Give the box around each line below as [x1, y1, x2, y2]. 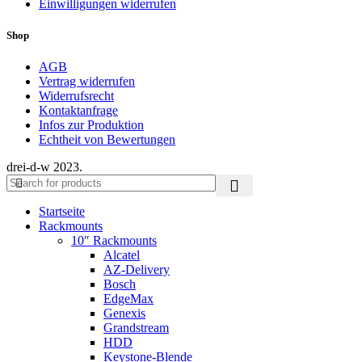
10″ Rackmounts [71, 233, 157, 247]
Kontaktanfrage [39, 103, 118, 117]
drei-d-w [6, 159, 53, 174]
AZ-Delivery [103, 262, 170, 276]
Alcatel [103, 247, 140, 262]
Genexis [103, 305, 145, 320]
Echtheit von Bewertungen [39, 132, 175, 146]
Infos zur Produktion [39, 117, 144, 132]
